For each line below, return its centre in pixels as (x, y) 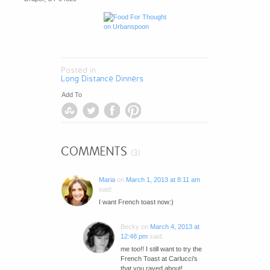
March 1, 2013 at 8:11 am (163, 180)
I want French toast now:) (136, 202)
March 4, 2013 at (174, 227)
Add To (71, 95)
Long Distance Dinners (102, 79)
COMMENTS (96, 152)
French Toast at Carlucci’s (159, 259)
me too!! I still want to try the (161, 249)
